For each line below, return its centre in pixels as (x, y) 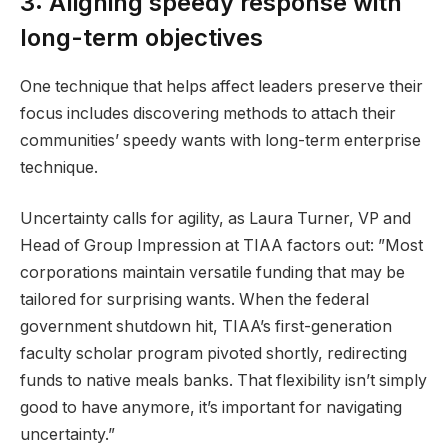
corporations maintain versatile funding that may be (212, 273)
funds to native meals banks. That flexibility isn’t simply (223, 381)
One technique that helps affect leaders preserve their (221, 86)
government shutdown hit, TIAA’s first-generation (206, 327)
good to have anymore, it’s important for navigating (211, 408)
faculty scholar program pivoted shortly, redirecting (213, 354)
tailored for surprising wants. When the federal (194, 300)
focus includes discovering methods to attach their (208, 113)
